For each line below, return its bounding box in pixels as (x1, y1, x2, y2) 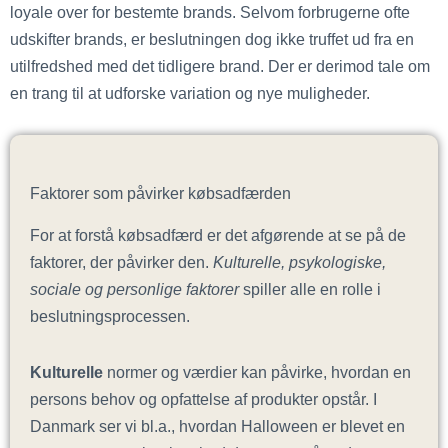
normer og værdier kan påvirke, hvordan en (103, 362, 411, 381)
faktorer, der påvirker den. (30, 252, 213, 271)
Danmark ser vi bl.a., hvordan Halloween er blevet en (30, 416, 405, 435)
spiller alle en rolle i (239, 279, 381, 298)
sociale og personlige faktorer (30, 279, 239, 298)
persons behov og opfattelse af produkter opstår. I (30, 389, 377, 408)
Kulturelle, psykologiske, (213, 252, 386, 271)
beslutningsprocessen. (30, 306, 190, 325)
